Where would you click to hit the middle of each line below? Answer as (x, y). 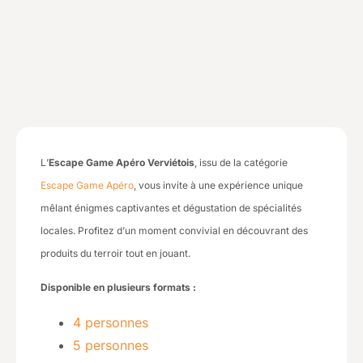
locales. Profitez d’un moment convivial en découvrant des (174, 231)
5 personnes (111, 345)
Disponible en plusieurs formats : (118, 288)
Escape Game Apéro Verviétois (122, 162)
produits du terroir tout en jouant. (115, 253)
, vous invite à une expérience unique (218, 185)
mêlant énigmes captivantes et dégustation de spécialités (171, 208)
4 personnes (111, 322)
